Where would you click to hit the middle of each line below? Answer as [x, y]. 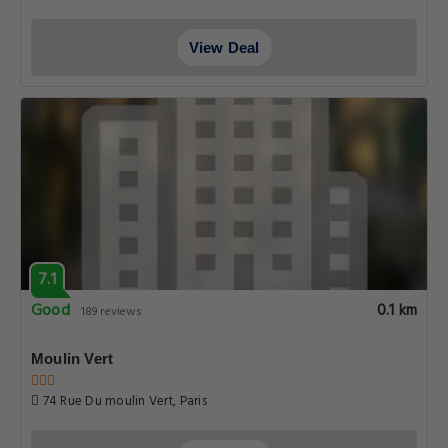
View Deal [224, 47]
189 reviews [112, 312]
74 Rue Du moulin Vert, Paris [123, 401]
